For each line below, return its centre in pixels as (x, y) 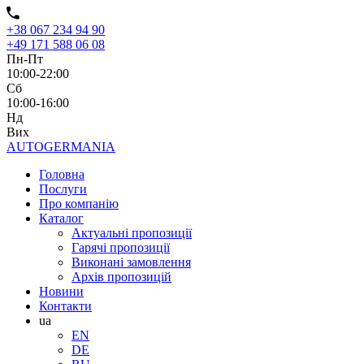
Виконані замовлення (131, 262)
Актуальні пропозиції (132, 233)
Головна (62, 174)
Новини (61, 291)
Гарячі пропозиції (121, 247)
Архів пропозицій (121, 277)
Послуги (63, 189)
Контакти (65, 306)
